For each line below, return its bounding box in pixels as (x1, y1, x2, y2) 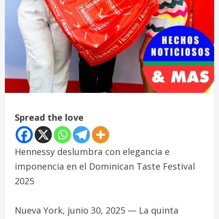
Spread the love (15, 111, 84, 124)
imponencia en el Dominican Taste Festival (15, 160, 195, 173)
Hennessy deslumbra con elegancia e (15, 146, 170, 158)
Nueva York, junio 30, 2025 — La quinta (15, 204, 178, 217)
